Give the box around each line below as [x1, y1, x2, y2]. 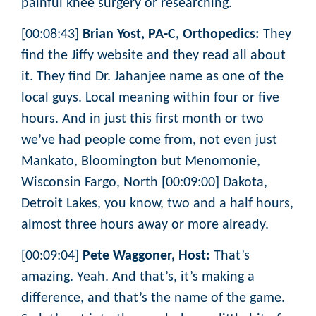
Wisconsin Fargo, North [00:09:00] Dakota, [21, 176, 267, 190]
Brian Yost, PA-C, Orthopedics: [83, 28, 260, 42]
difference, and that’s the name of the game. [21, 291, 285, 306]
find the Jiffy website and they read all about [21, 49, 286, 63]
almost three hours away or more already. [21, 218, 269, 233]
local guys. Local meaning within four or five [21, 91, 279, 106]
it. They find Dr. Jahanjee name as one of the [21, 70, 284, 85]
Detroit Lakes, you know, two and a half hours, [21, 197, 293, 212]
